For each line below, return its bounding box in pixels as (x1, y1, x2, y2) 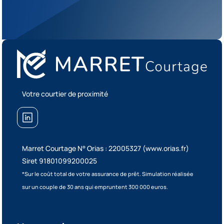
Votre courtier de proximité (22, 88, 108, 98)
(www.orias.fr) (142, 143, 189, 153)
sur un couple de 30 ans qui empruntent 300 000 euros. (22, 182, 168, 190)
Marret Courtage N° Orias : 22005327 (22, 143, 143, 153)
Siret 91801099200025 (22, 155, 97, 165)
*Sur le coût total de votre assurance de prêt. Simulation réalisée (22, 169, 194, 177)
